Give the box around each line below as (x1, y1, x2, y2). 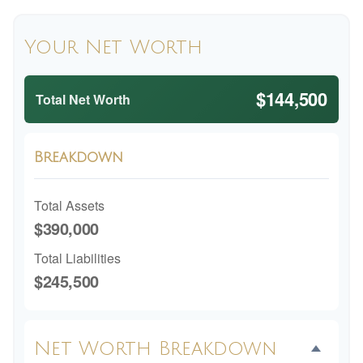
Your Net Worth (24, 36, 203, 58)
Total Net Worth (36, 90, 130, 109)
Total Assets (34, 196, 105, 215)
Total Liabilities (34, 249, 121, 267)
